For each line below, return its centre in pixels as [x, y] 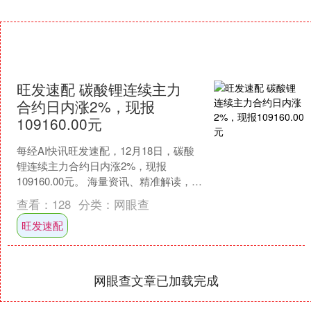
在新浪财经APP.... [58, 196]
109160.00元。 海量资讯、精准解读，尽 [109, 181]
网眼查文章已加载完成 [156, 280]
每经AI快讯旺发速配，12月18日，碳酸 [105, 151]
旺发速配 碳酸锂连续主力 [99, 89]
